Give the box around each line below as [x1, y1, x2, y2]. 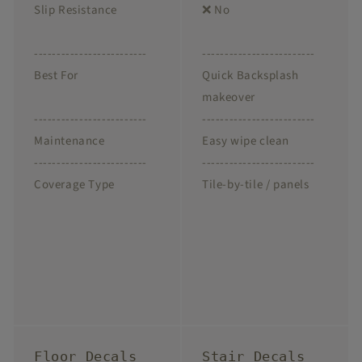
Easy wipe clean [202, 133, 289, 150]
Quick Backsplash [202, 67, 299, 85]
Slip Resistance [34, 2, 117, 19]
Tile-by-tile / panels [202, 176, 309, 194]
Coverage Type [34, 176, 115, 194]
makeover [202, 89, 255, 107]
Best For [34, 67, 78, 85]
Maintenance [34, 133, 105, 150]
